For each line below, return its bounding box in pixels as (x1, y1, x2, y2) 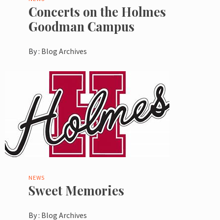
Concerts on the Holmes (28, 3, 166, 20)
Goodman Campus (28, 18, 135, 35)
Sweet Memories (28, 182, 124, 199)
